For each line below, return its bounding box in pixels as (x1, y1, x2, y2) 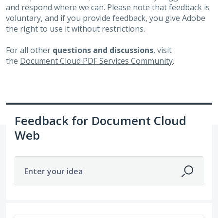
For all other (6, 45, 53, 56)
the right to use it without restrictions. (6, 23, 145, 34)
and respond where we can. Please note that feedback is (6, 1, 210, 13)
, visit (153, 45, 172, 56)
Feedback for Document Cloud (15, 112, 186, 128)
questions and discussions (53, 45, 153, 56)
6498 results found (5, 202, 74, 214)
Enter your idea (24, 165, 83, 177)
